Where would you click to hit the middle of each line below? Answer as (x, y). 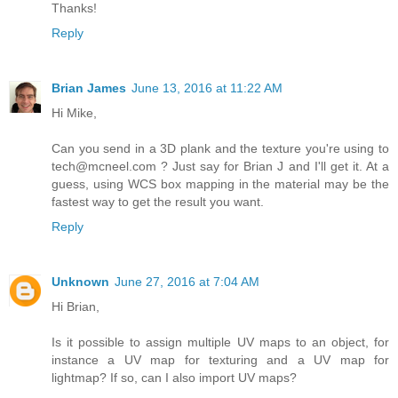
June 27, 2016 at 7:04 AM (187, 281)
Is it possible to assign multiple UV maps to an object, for (220, 342)
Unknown (80, 281)
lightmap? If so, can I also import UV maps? (174, 377)
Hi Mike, (74, 112)
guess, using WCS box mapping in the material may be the (220, 183)
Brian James (89, 88)
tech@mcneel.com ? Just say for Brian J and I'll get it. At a (220, 166)
